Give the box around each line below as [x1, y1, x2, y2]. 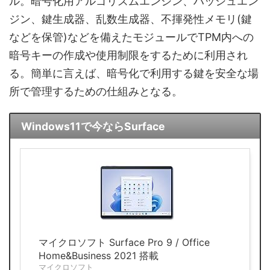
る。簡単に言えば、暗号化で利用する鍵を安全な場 [9, 66, 259, 80]
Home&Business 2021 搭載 [39, 250, 159, 262]
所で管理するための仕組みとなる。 [9, 84, 183, 98]
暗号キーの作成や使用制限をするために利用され [9, 48, 248, 61]
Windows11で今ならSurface [20, 119, 165, 133]
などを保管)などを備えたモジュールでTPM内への [9, 30, 254, 43]
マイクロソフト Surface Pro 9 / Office [39, 236, 210, 249]
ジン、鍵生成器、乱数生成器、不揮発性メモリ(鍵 [9, 12, 252, 25]
